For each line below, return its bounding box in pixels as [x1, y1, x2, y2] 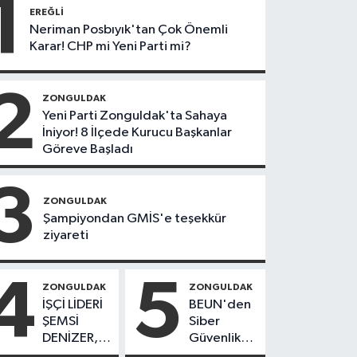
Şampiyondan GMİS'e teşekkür [43, 212, 227, 226]
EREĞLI [29, 6, 65, 17]
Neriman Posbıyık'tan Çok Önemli [29, 22, 229, 37]
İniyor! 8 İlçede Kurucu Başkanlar [42, 125, 233, 139]
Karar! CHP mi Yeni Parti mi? [29, 39, 192, 53]
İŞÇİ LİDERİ [42, 298, 104, 312]
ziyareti [43, 229, 89, 243]
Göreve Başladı [42, 142, 134, 156]
